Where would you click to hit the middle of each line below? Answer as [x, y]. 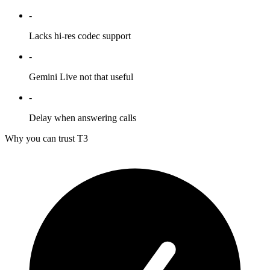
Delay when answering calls [83, 118]
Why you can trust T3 [46, 139]
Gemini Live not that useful [81, 77]
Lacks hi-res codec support [80, 36]
